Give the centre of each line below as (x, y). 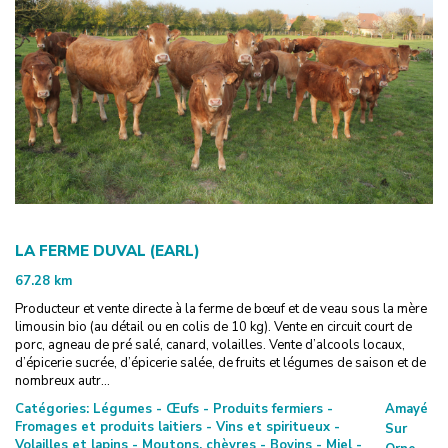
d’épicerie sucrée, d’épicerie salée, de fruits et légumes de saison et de (220, 362)
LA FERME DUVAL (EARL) (107, 250)
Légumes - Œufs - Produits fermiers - (211, 408)
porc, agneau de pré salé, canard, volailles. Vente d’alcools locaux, (210, 344)
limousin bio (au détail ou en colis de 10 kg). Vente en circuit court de (213, 326)
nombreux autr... (62, 380)
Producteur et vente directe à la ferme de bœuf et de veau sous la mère (221, 308)
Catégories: (52, 408)
